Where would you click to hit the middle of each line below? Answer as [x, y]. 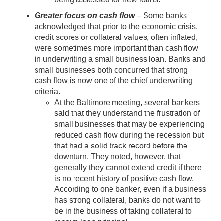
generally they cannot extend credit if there [128, 167]
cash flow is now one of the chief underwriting [114, 80]
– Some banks [161, 15]
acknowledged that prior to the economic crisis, [116, 26]
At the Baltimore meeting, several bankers [127, 102]
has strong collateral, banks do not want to [128, 200]
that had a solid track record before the [121, 146]
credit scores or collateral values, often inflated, [116, 37]
